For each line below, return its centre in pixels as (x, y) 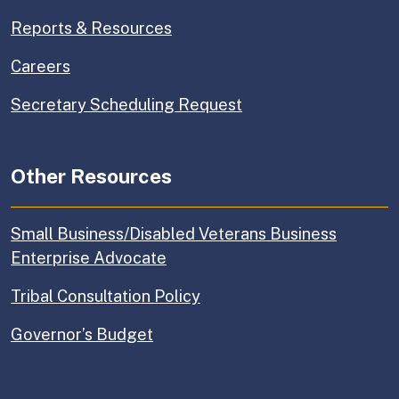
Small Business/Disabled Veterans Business (174, 234)
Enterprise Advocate (89, 258)
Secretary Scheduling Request (126, 105)
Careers (41, 67)
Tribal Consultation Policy (106, 297)
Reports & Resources (91, 28)
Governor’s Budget (82, 335)
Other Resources (91, 176)
